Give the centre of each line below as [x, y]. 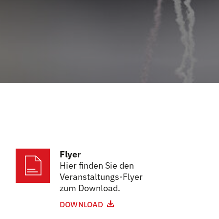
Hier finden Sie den [97, 165]
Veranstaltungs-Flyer [101, 177]
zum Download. [90, 188]
